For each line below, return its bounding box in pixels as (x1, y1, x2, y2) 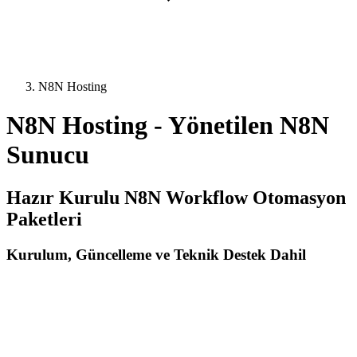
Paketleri (6, 208, 82, 229)
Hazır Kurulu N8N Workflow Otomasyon (6, 186, 346, 208)
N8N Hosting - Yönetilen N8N (6, 111, 329, 140)
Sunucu (6, 140, 89, 170)
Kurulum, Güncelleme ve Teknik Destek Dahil (6, 245, 306, 263)
